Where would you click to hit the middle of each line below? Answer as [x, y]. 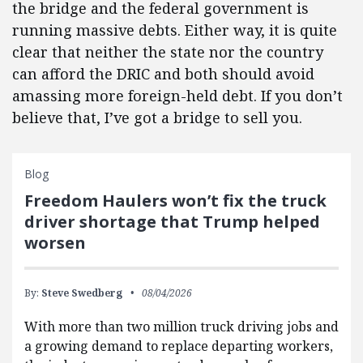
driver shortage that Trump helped [172, 222]
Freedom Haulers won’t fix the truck [175, 201]
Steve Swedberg [82, 293]
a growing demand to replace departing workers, [179, 346]
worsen [55, 243]
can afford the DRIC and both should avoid [163, 74]
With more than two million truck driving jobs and [181, 327]
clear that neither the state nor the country [168, 52]
